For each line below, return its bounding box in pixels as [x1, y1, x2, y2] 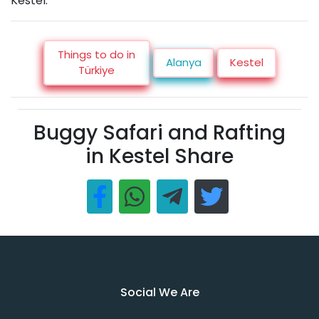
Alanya [165, 55, 202, 70]
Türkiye [78, 63, 115, 78]
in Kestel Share [85, 142, 234, 171]
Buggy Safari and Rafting [33, 119, 286, 147]
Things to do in [58, 47, 135, 63]
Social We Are [120, 284, 199, 301]
